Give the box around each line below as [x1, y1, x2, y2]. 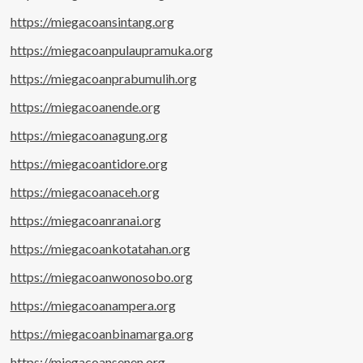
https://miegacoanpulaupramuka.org [10, 41, 213, 58]
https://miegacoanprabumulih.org [10, 70, 197, 86]
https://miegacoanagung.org [10, 126, 168, 143]
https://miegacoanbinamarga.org [10, 325, 194, 341]
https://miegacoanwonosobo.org [10, 268, 193, 284]
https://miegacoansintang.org [10, 13, 174, 29]
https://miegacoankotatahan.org [10, 240, 190, 256]
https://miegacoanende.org [10, 98, 160, 114]
